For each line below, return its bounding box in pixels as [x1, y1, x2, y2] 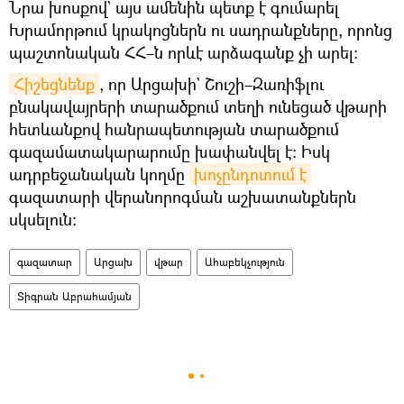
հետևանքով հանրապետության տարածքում [9, 117, 339, 140]
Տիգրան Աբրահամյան [17, 288, 132, 304]
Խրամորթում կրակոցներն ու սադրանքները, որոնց [9, 18, 392, 41]
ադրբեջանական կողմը [9, 162, 189, 185]
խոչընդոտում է [194, 162, 307, 185]
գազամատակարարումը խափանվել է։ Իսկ [9, 140, 330, 162]
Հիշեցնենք [14, 72, 95, 95]
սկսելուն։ [9, 207, 77, 230]
